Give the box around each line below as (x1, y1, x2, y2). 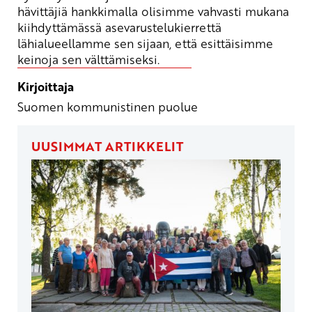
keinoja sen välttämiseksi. (17, 50, 159, 68)
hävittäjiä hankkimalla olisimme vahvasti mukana (17, 2, 289, 19)
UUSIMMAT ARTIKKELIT (31, 137, 183, 156)
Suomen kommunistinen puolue (17, 98, 198, 116)
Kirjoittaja (17, 77, 74, 95)
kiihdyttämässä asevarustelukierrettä (17, 18, 221, 36)
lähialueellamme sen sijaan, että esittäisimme (17, 34, 273, 52)
